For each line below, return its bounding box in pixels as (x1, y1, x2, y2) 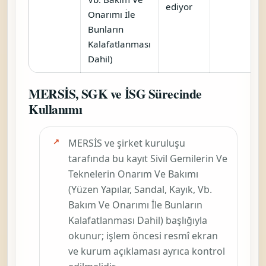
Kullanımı (28, 99, 83, 118)
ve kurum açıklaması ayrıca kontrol (68, 244, 225, 258)
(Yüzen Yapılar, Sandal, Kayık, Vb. (68, 182, 212, 196)
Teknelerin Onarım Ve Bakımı (68, 167, 198, 180)
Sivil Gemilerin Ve (150, 151, 227, 165)
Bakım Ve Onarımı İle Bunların (68, 198, 202, 211)
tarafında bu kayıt (68, 151, 150, 165)
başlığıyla (163, 213, 207, 227)
